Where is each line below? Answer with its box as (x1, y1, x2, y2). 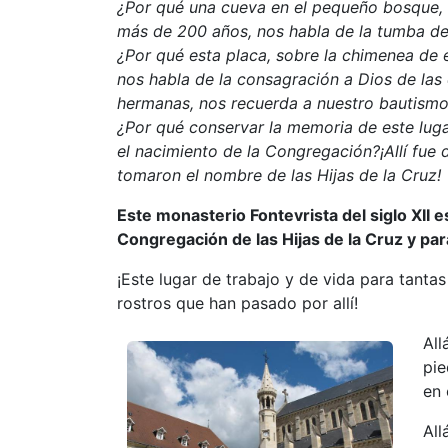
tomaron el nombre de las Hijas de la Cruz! (117, 165, 441, 186)
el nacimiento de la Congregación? (117, 141, 380, 162)
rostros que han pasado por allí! (117, 293, 358, 314)
